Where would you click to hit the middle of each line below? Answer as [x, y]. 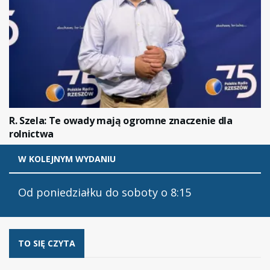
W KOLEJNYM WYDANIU [67, 159]
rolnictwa [32, 133]
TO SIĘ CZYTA [47, 243]
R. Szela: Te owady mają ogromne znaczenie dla [121, 120]
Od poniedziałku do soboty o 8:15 [105, 192]
